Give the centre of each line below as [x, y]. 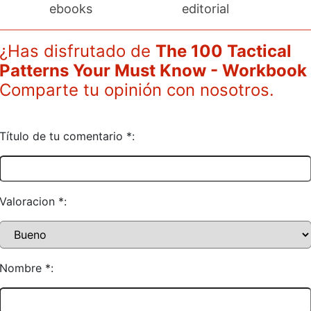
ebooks [71, 9]
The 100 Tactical [224, 51]
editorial [205, 9]
